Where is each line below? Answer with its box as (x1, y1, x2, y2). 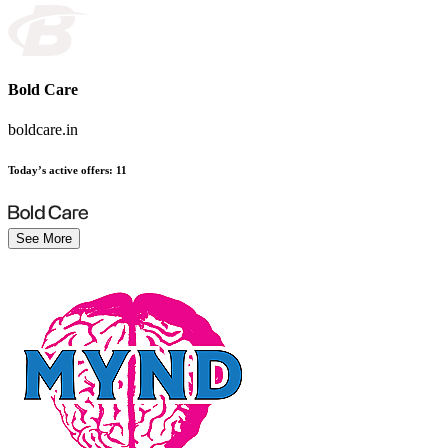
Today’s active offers (8, 163, 109, 176)
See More (16, 231, 72, 247)
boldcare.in (8, 120, 78, 138)
